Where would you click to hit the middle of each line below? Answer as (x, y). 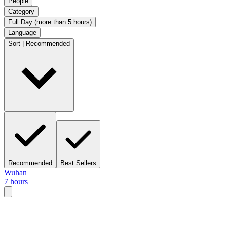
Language (22, 32)
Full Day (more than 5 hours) (50, 22)
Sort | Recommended (39, 43)
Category (21, 11)
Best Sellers (78, 163)
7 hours (16, 181)
